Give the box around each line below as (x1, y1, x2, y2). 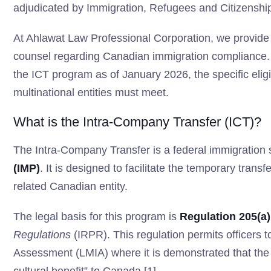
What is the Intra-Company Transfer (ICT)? (13, 114, 261, 129)
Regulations (13, 229, 71, 241)
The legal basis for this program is (13, 211, 180, 223)
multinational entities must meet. (13, 87, 169, 99)
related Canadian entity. (13, 180, 128, 192)
